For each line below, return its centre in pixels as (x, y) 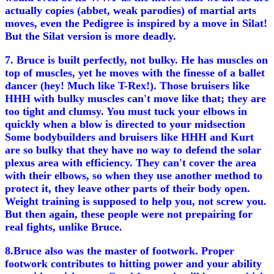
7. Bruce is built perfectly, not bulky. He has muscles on (136, 60)
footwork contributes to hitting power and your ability (133, 264)
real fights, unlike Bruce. (64, 227)
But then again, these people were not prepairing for (129, 214)
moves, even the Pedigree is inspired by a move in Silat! (136, 23)
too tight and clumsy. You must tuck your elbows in (126, 111)
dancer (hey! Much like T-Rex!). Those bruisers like (127, 86)
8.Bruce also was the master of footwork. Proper (120, 251)
